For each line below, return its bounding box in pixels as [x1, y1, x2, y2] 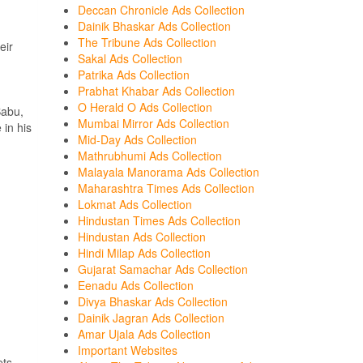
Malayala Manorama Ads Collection [78, 164, 259, 180]
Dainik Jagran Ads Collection [78, 310, 224, 326]
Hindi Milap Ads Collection [78, 245, 211, 261]
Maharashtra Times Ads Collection [78, 180, 254, 196]
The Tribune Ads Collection [78, 34, 216, 50]
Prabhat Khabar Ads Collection [78, 83, 235, 99]
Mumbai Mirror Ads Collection [78, 115, 229, 131]
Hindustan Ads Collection [78, 228, 206, 245]
